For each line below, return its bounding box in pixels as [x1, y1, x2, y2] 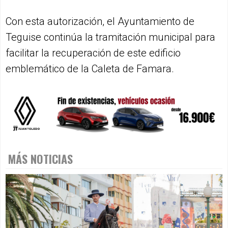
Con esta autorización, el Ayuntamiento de [6, 15, 194, 27]
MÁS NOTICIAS [8, 150, 73, 167]
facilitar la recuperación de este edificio [6, 46, 181, 59]
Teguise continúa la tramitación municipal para [6, 31, 215, 43]
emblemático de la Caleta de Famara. [6, 62, 174, 75]
